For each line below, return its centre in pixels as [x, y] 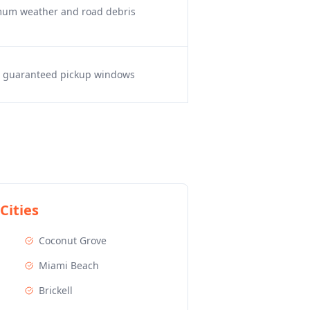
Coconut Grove [73, 240]
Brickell [56, 290]
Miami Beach [69, 265]
